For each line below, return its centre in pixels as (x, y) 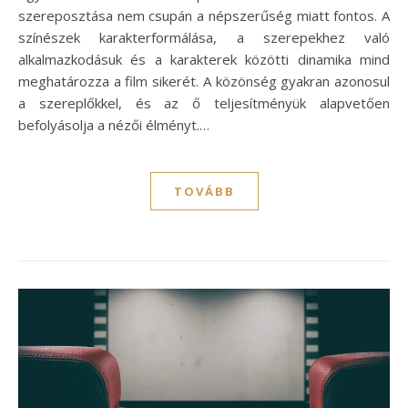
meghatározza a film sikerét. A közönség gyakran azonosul (204, 81)
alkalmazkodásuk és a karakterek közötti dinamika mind (204, 59)
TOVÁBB (204, 191)
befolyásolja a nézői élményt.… (114, 124)
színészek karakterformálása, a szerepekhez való (204, 37)
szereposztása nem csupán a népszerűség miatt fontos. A (204, 15)
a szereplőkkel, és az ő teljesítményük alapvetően (204, 102)
